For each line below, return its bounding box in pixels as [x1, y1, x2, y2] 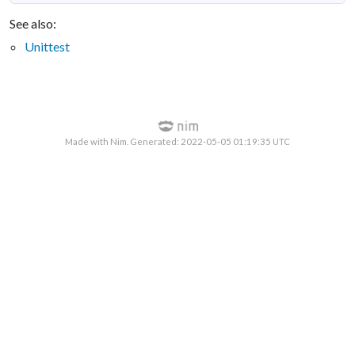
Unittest [24, 39, 70, 55]
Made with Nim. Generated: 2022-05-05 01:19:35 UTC [65, 136, 290, 147]
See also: [10, 16, 57, 32]
